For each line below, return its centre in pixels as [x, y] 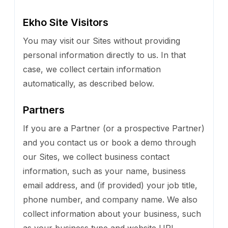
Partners [44, 110]
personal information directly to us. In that [104, 55]
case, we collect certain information [92, 69]
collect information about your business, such [112, 213]
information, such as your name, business [104, 171]
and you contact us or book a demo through [109, 142]
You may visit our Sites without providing [102, 40]
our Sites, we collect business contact [96, 156]
